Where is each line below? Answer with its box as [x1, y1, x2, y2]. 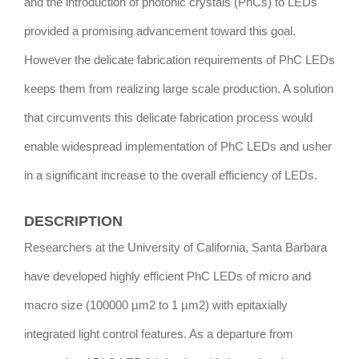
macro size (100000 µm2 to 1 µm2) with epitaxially [24, 299, 288, 313]
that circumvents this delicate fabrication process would [24, 111, 313, 125]
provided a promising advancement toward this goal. [24, 25, 296, 38]
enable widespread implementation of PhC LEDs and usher [24, 140, 332, 154]
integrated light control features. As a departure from [24, 328, 293, 341]
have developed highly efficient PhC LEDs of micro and [24, 270, 311, 284]
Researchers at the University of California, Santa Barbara [24, 241, 327, 255]
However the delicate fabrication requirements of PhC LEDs [24, 54, 335, 67]
